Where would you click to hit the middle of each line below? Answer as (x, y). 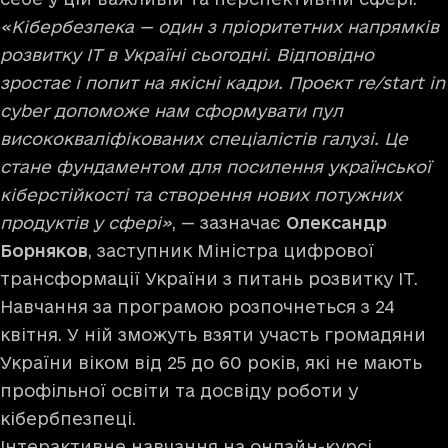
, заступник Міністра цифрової (231, 250)
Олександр (336, 222)
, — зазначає (229, 222)
